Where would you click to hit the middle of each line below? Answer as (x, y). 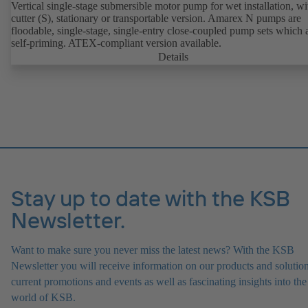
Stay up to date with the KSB (151, 198)
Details (173, 56)
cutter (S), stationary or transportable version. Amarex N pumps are (156, 18)
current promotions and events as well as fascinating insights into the (159, 282)
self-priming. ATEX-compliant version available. (116, 43)
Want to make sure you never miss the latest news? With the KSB (153, 250)
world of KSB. (43, 298)
